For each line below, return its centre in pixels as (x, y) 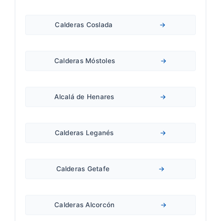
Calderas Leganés (84, 133)
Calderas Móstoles (84, 61)
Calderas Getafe (83, 169)
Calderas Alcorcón (85, 205)
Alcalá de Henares (84, 97)
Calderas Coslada (84, 25)
